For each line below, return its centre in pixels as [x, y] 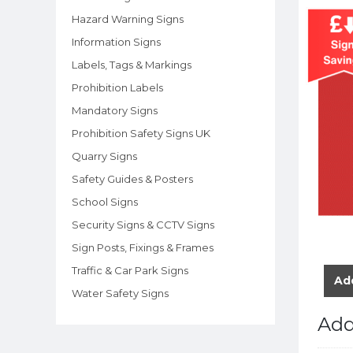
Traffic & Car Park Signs [130, 270]
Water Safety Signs [120, 293]
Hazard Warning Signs [128, 19]
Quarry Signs [104, 156]
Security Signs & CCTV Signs [143, 224]
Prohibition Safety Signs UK [141, 133]
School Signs [105, 201]
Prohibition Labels [117, 87]
